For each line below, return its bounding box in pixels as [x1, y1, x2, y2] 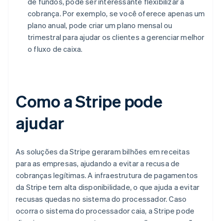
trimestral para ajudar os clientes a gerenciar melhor [28, 32, 205, 42]
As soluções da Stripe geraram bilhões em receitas [16, 146, 190, 156]
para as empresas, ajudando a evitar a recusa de [16, 158, 180, 168]
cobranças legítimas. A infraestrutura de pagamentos [16, 170, 198, 180]
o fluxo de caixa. [28, 43, 83, 54]
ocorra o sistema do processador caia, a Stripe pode [16, 205, 195, 216]
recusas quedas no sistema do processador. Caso [16, 193, 187, 204]
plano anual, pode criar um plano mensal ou [28, 20, 173, 30]
